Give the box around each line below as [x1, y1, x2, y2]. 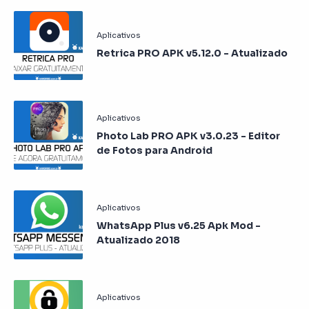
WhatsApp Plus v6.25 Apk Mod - [97, 219, 261, 232]
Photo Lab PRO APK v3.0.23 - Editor [97, 129, 280, 142]
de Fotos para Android [97, 143, 212, 157]
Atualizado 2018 [97, 233, 180, 246]
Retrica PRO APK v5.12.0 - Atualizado [97, 47, 288, 59]
